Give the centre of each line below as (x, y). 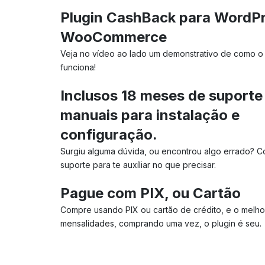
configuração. (109, 134)
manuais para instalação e (150, 115)
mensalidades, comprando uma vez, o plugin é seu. (161, 223)
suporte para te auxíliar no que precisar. (138, 164)
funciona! (78, 67)
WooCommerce (114, 37)
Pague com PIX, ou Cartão (151, 193)
